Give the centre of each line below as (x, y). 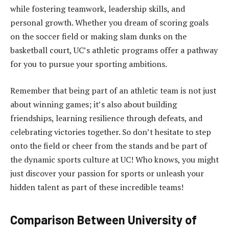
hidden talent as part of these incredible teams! (97, 187)
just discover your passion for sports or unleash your (107, 173)
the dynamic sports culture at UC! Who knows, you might (114, 159)
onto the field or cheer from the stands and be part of (109, 145)
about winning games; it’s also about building (94, 104)
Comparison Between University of (104, 219)
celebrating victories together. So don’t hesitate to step (111, 132)
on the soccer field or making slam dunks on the (98, 36)
